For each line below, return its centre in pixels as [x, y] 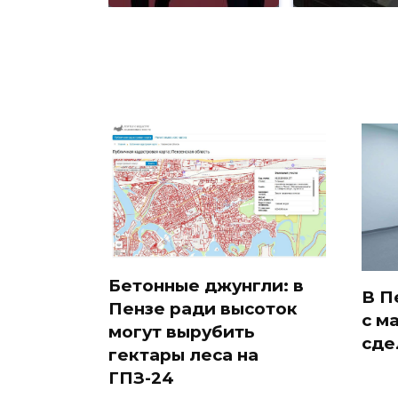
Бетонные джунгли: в [206, 286]
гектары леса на [183, 355]
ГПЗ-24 [141, 378]
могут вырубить [181, 332]
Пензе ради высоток [203, 309]
